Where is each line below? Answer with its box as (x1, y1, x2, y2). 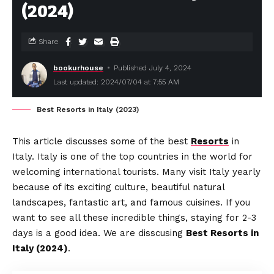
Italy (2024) (12, 242, 68, 254)
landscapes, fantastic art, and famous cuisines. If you (12, 196, 250, 208)
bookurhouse (53, 63, 103, 72)
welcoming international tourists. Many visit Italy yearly (12, 166, 261, 177)
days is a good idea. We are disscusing (12, 227, 186, 239)
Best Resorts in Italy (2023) (37, 105, 139, 114)
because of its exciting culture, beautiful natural (12, 181, 224, 193)
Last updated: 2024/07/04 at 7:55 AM (53, 77, 179, 86)
